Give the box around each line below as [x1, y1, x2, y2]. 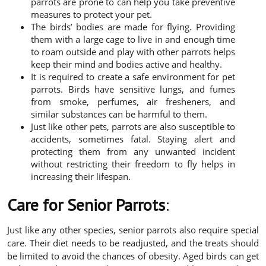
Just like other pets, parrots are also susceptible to [31, 121, 235, 133]
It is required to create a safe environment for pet [31, 71, 235, 83]
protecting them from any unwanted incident [31, 145, 235, 158]
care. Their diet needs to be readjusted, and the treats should [7, 237, 259, 249]
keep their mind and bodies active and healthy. [31, 58, 222, 71]
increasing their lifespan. [31, 170, 131, 183]
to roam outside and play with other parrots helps [31, 46, 235, 58]
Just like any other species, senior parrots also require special [7, 224, 259, 236]
